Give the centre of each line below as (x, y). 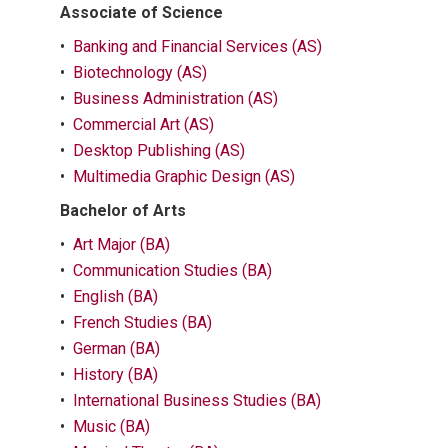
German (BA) (116, 348)
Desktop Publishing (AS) (159, 150)
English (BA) (115, 296)
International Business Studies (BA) (197, 400)
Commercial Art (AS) (143, 124)
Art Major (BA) (121, 244)
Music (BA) (111, 426)
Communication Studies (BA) (172, 270)
